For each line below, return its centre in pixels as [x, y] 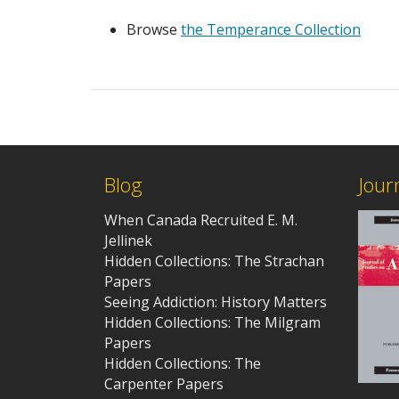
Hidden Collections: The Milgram [212, 322]
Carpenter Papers [164, 383]
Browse [154, 29]
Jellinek [128, 240]
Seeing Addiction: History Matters [216, 301]
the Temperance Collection [271, 29]
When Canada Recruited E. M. [201, 220]
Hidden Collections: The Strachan [214, 261]
